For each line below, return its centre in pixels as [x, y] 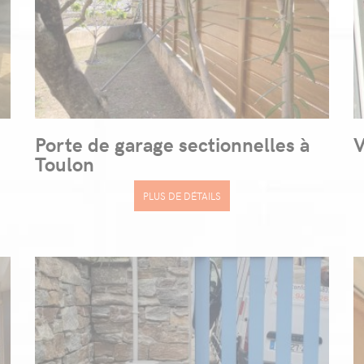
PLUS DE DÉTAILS [182, 196]
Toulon [65, 164]
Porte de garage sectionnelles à [173, 144]
